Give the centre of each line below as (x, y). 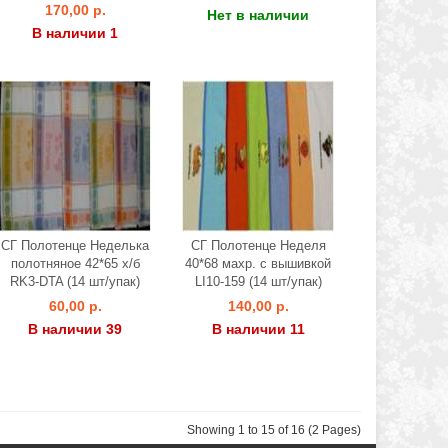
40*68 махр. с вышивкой (258, 263)
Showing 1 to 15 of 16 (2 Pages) (274, 430)
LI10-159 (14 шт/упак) (258, 281)
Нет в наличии (258, 15)
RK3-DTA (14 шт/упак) (75, 281)
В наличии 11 (258, 329)
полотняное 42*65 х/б (75, 263)
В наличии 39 (75, 329)
